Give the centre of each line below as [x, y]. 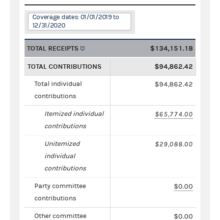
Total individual [58, 84]
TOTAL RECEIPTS [53, 48]
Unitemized [62, 144]
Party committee [60, 186]
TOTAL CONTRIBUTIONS [65, 66]
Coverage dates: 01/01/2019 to [76, 17]
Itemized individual [74, 114]
